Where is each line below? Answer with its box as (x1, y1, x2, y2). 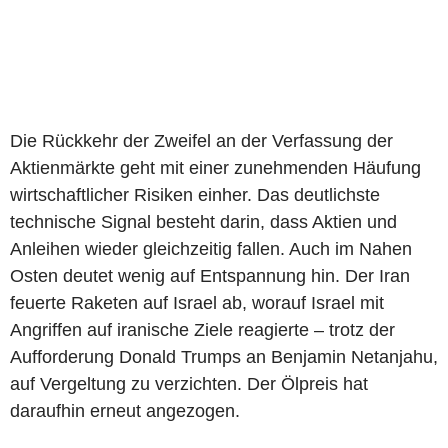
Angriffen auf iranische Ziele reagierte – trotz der (10, 319, 395, 340)
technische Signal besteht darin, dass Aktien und (10, 211, 397, 232)
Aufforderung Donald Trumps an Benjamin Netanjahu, (10, 346, 438, 367)
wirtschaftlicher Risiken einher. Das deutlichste (10, 184, 380, 205)
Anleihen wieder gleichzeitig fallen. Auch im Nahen (10, 238, 412, 259)
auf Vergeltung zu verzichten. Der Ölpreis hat (10, 373, 368, 394)
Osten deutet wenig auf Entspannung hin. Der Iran (10, 265, 410, 286)
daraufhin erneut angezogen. (10, 400, 240, 421)
